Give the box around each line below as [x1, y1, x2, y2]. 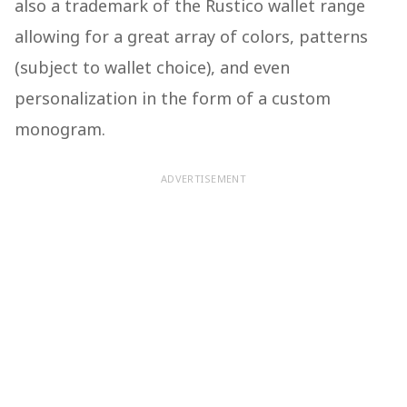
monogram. [15, 118, 110, 141]
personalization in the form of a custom [15, 87, 331, 110]
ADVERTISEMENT [160, 172, 247, 186]
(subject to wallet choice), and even [15, 56, 290, 79]
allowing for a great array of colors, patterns [15, 25, 368, 48]
